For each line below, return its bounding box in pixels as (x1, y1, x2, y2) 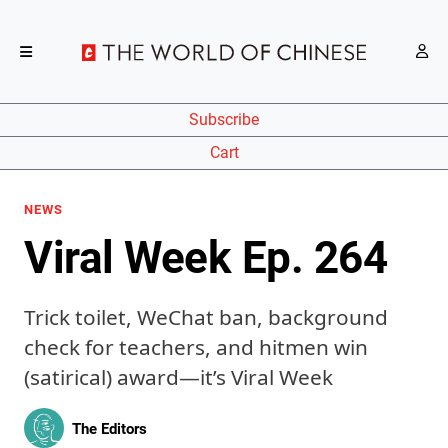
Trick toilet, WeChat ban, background (24, 303, 388, 331)
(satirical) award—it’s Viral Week (24, 363, 333, 391)
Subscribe (189, 110, 259, 130)
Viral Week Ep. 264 (24, 232, 387, 284)
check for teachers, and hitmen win (24, 333, 368, 361)
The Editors (72, 419, 147, 438)
